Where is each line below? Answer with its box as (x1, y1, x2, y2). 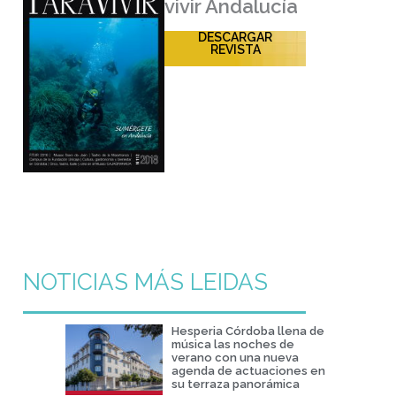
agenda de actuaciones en (171, 364, 325, 378)
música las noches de (171, 338, 294, 352)
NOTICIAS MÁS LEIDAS (23, 269, 268, 296)
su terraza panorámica (171, 377, 300, 392)
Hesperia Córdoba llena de (171, 324, 324, 339)
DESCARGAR (198, 30, 272, 45)
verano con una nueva (171, 351, 299, 365)
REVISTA (209, 42, 261, 57)
